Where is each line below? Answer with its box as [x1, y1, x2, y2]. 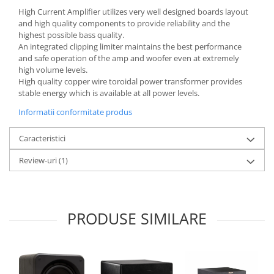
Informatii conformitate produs [18, 106, 132, 117]
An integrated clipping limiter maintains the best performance [18, 40, 242, 52]
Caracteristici [19, 132, 65, 144]
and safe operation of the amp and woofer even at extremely [18, 52, 239, 64]
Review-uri [19, 154, 59, 166]
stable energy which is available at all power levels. [18, 87, 199, 98]
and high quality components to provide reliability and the [18, 17, 230, 29]
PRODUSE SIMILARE [67, 207, 207, 229]
